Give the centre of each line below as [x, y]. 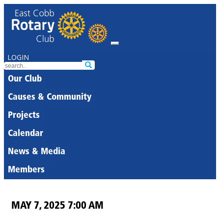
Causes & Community [50, 97]
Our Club [25, 79]
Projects [24, 116]
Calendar [26, 134]
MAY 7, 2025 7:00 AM [57, 206]
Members [26, 170]
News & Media [37, 152]
